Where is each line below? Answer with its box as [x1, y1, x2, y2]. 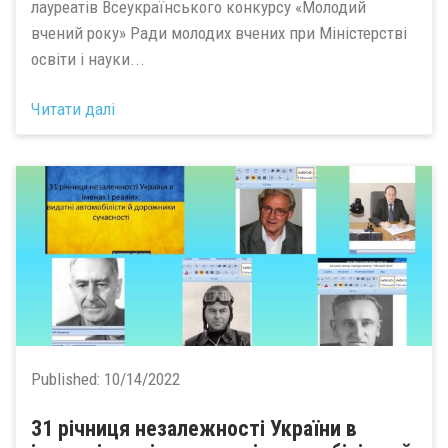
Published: [31, 369, 104, 389]
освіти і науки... [31, 48, 145, 69]
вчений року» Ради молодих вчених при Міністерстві [31, 22, 407, 43]
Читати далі [31, 99, 115, 119]
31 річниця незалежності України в [31, 416, 357, 441]
